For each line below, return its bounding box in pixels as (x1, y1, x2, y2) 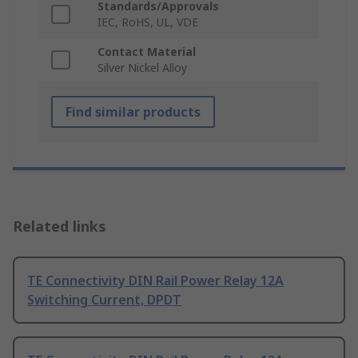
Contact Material (97, 44, 196, 60)
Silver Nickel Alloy (97, 60, 187, 76)
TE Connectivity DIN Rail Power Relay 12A (27, 272, 284, 290)
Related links (13, 217, 106, 237)
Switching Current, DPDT (27, 291, 181, 309)
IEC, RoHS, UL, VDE (97, 14, 198, 30)
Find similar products (66, 103, 201, 121)
